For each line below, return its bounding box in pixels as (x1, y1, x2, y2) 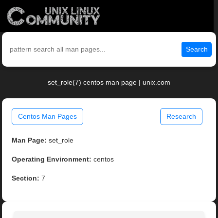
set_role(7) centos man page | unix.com (48, 78, 170, 87)
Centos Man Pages (18, 112, 77, 121)
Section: (12, 174, 40, 182)
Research (166, 112, 196, 121)
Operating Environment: (12, 155, 92, 163)
